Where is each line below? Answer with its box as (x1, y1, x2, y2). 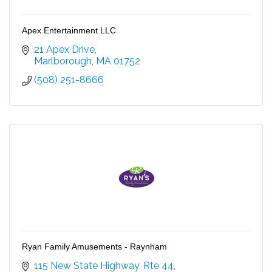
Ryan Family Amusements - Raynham (22, 241, 167, 251)
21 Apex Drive (34, 43, 95, 55)
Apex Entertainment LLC (22, 25, 116, 35)
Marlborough (34, 55, 92, 67)
